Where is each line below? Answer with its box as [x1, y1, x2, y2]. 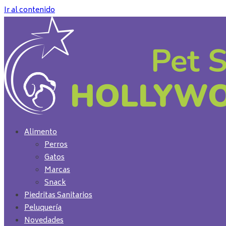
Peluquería [24, 202, 62, 214]
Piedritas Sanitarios [24, 189, 92, 202]
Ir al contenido [4, 4, 55, 17]
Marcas [44, 164, 70, 177]
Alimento [24, 126, 57, 139]
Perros [44, 139, 68, 151]
